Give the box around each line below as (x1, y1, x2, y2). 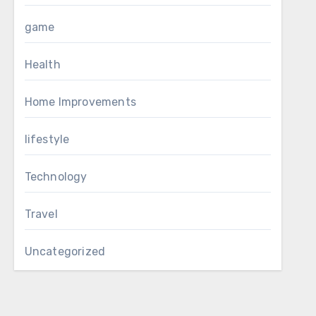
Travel (24, 207, 58, 221)
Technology (24, 170, 87, 183)
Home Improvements (24, 95, 137, 109)
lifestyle (24, 133, 70, 146)
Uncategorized (24, 245, 106, 258)
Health (24, 58, 61, 71)
